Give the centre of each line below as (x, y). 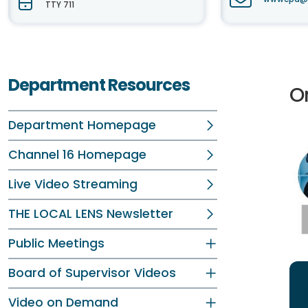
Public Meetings (56, 243)
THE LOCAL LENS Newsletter (91, 214)
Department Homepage (82, 125)
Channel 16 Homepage (77, 155)
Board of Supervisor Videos (92, 273)
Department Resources (99, 85)
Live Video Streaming (73, 184)
